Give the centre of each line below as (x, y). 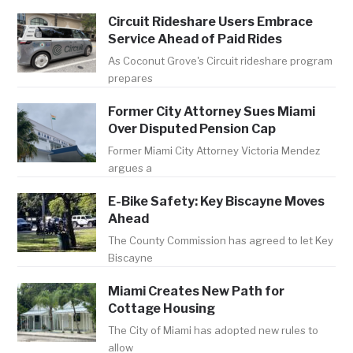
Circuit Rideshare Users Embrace (211, 21)
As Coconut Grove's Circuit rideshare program (221, 60)
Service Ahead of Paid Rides (195, 39)
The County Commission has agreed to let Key (221, 240)
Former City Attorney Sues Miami (212, 111)
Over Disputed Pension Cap (192, 128)
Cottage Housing (162, 308)
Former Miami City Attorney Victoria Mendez (214, 150)
